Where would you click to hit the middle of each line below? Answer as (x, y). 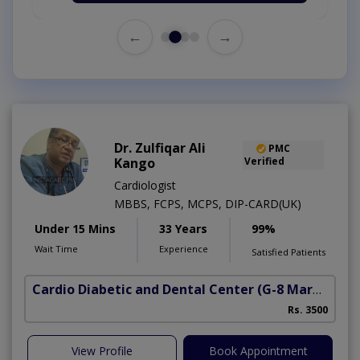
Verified (264, 161)
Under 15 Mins (75, 228)
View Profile (102, 350)
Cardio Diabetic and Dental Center (143, 289)
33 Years (183, 228)
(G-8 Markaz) (285, 289)
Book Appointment (258, 350)
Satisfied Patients (288, 252)
